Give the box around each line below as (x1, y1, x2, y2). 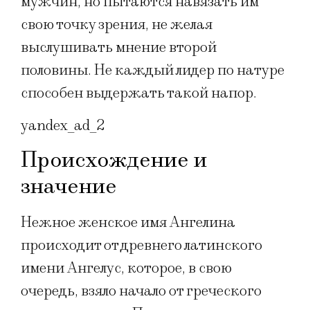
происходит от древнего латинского (21, 235, 262, 255)
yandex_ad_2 (21, 116, 105, 136)
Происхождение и (21, 146, 207, 174)
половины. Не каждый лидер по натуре (21, 60, 284, 80)
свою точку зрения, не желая (21, 15, 212, 34)
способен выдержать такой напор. (21, 83, 257, 102)
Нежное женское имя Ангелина (21, 212, 235, 232)
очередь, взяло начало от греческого (21, 281, 262, 300)
